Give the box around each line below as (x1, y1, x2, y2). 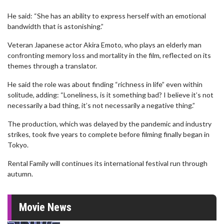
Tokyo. (7, 140, 28, 149)
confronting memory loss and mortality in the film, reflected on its (7, 51, 211, 59)
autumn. (7, 169, 33, 178)
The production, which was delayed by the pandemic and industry (7, 119, 211, 128)
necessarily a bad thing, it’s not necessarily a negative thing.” (7, 101, 195, 109)
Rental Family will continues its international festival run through (7, 159, 207, 167)
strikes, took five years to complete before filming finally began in (7, 130, 209, 138)
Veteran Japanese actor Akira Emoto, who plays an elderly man (7, 40, 201, 49)
